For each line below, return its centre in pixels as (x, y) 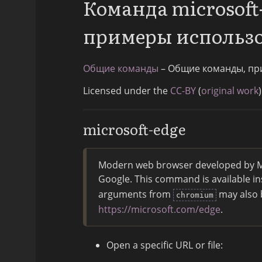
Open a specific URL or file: (165, 245)
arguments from (136, 194)
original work (230, 91)
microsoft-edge (135, 129)
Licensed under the (127, 91)
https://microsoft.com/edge (159, 210)
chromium (195, 195)
